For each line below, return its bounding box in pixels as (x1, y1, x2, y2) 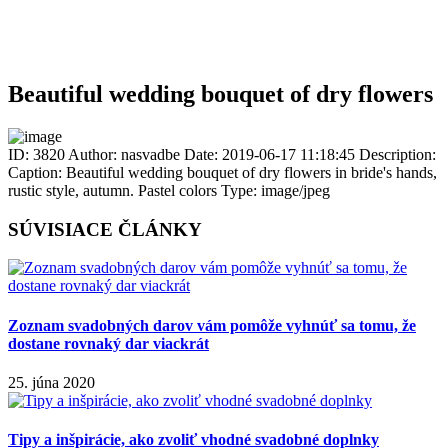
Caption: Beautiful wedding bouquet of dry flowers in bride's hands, (8, 163, 437, 181)
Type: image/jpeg (221, 181, 330, 199)
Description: (359, 145, 436, 163)
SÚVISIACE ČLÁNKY (8, 218, 202, 240)
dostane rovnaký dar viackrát (8, 334, 209, 352)
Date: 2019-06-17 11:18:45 (184, 145, 355, 163)
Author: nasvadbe (68, 145, 180, 163)
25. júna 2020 (8, 373, 95, 391)
